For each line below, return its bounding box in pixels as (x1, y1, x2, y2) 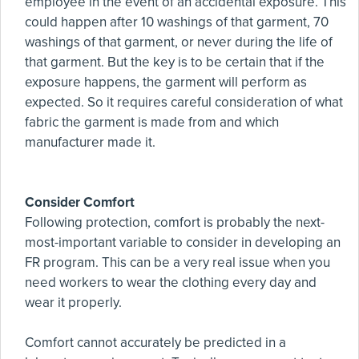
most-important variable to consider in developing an (25, 234, 341, 252)
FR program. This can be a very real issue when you (25, 254, 330, 272)
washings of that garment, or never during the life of (25, 34, 333, 51)
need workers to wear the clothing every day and (25, 274, 317, 292)
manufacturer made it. (25, 134, 155, 151)
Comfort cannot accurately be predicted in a (25, 334, 286, 352)
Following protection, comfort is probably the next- (25, 214, 325, 232)
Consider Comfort (25, 194, 135, 212)
